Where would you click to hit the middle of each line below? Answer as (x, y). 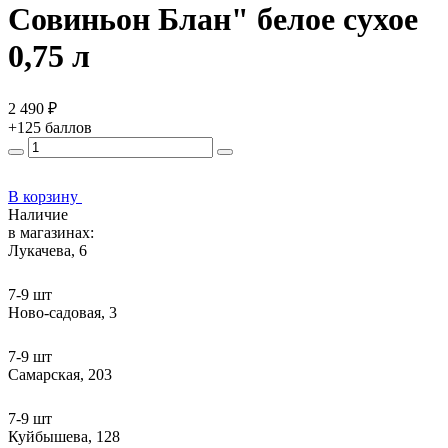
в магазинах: (51, 232)
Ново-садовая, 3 (62, 312)
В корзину (43, 196)
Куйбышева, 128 (64, 436)
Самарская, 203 (60, 374)
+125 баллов (50, 127)
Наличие (38, 214)
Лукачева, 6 (47, 250)
